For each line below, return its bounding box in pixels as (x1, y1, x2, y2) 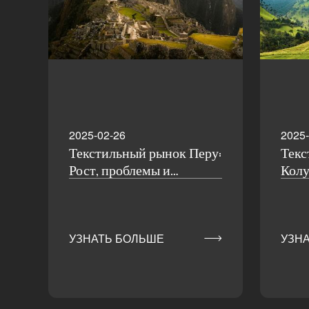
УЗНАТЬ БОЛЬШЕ (68, 230, 164, 247)
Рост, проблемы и (68, 163, 170, 181)
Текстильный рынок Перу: (68, 146, 221, 163)
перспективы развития (68, 181, 201, 198)
